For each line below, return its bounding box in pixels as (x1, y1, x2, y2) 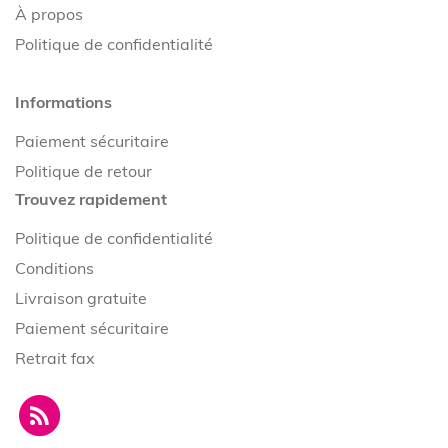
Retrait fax (15, 347, 95, 368)
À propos (15, 3, 83, 24)
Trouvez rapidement (15, 188, 167, 209)
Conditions (15, 257, 94, 278)
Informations (15, 91, 112, 112)
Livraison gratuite (15, 287, 147, 308)
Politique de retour (15, 160, 152, 181)
